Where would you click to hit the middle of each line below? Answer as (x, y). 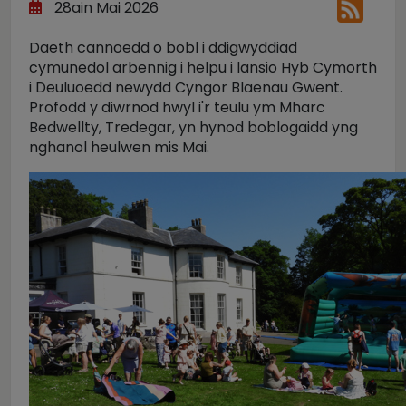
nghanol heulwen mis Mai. (119, 147)
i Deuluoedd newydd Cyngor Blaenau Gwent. (186, 87)
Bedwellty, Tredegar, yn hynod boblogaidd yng (193, 127)
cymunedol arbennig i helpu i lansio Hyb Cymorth (203, 68)
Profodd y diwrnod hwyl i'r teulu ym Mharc (177, 107)
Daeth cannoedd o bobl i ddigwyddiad (163, 48)
